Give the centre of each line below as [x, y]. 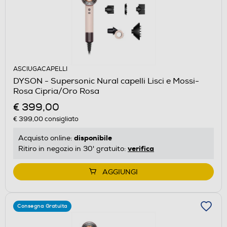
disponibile [93, 138]
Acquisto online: [46, 138]
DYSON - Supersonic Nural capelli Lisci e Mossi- [106, 81]
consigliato [61, 119]
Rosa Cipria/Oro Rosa [56, 91]
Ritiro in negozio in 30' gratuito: [73, 148]
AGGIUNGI [120, 172]
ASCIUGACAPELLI [40, 69]
